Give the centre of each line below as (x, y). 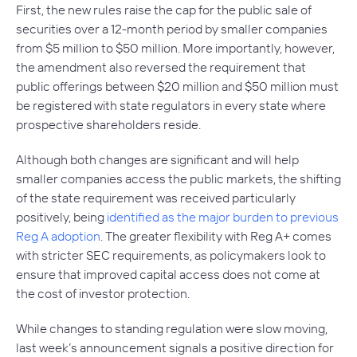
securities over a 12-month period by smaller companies (172, 29)
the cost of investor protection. (103, 293)
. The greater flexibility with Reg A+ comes (216, 236)
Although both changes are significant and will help (157, 159)
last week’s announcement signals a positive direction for (175, 347)
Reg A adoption (58, 236)
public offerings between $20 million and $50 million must (177, 86)
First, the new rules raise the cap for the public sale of (164, 10)
